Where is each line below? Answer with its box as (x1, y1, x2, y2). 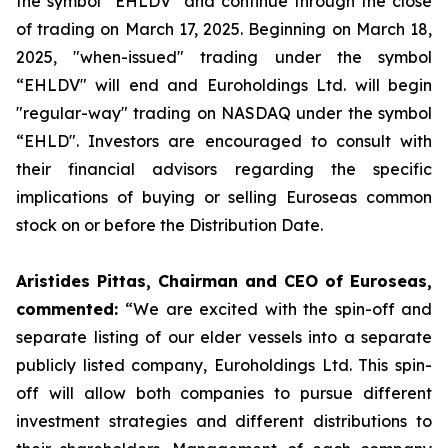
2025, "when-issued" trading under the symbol (16, 47, 432, 67)
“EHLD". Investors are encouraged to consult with (16, 131, 432, 151)
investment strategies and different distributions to (16, 411, 432, 431)
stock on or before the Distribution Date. (16, 215, 323, 235)
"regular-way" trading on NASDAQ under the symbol (16, 103, 432, 123)
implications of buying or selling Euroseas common (16, 187, 432, 207)
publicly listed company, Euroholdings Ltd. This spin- (16, 355, 432, 375)
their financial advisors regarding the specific (16, 159, 432, 179)
